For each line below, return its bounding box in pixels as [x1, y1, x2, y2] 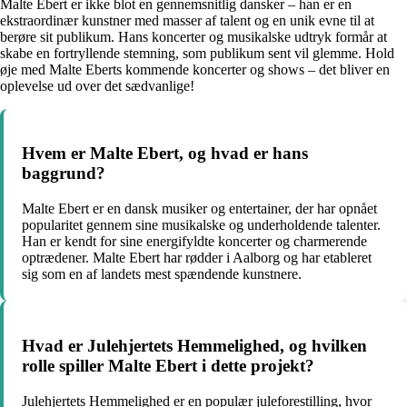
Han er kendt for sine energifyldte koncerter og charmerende [22, 233, 367, 250]
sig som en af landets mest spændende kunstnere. [22, 266, 302, 283]
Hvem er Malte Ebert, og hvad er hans [22, 144, 308, 164]
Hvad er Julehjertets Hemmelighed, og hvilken [22, 335, 367, 355]
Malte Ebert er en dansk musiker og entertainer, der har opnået [22, 201, 377, 217]
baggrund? [22, 164, 105, 184]
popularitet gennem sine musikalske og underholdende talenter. [22, 217, 381, 233]
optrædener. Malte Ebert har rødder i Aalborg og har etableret [22, 250, 372, 266]
